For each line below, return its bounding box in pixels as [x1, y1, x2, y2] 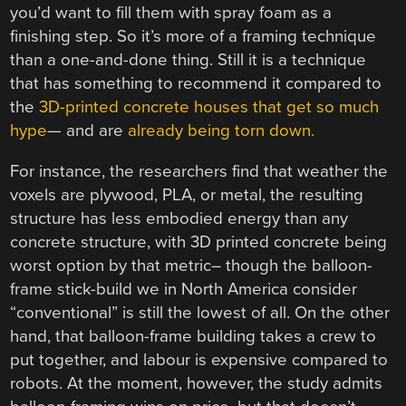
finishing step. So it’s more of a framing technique [10, 26, 377, 47]
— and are [47, 121, 129, 141]
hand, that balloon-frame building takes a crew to [10, 325, 377, 346]
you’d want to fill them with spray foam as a [10, 3, 333, 24]
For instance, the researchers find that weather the [10, 160, 389, 181]
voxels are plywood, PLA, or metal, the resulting [10, 184, 364, 205]
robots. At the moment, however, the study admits [10, 372, 383, 393]
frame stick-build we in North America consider [10, 278, 358, 299]
